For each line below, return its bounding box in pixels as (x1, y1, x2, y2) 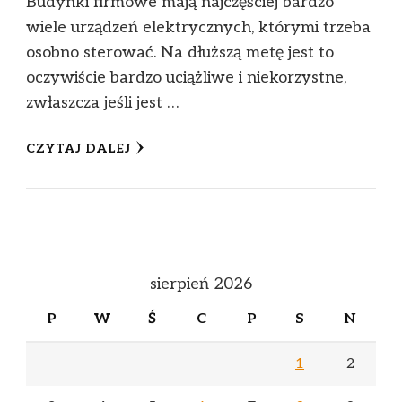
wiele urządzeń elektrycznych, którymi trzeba (26, 18, 371, 38)
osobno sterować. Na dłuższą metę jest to (26, 43, 334, 63)
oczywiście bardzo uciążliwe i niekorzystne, (26, 68, 346, 88)
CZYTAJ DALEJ (26, 141, 131, 157)
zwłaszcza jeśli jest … (26, 93, 179, 113)
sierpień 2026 (150, 275, 252, 294)
